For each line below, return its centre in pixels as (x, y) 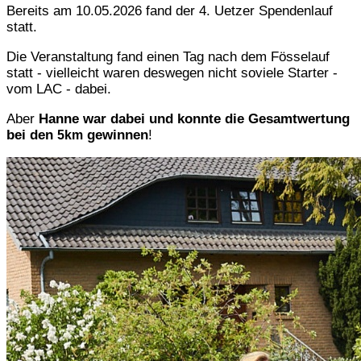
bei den (32, 135)
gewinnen (116, 135)
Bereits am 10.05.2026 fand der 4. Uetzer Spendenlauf (170, 11)
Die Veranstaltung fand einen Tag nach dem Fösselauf (168, 57)
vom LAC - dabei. (59, 89)
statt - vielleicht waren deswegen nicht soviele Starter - (172, 73)
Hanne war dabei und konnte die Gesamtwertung (194, 119)
